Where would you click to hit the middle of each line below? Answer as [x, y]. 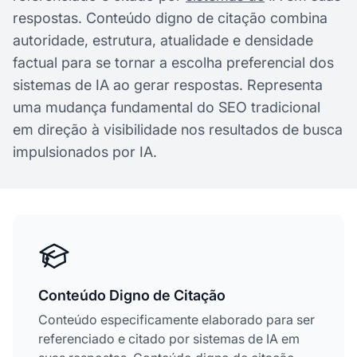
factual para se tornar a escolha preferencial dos [173, 63]
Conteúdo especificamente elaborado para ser [177, 320]
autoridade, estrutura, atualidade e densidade [163, 40]
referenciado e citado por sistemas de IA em [169, 339]
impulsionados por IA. [85, 152]
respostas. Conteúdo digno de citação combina [170, 18]
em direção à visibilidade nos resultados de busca [178, 129]
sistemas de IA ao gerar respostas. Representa [168, 85]
